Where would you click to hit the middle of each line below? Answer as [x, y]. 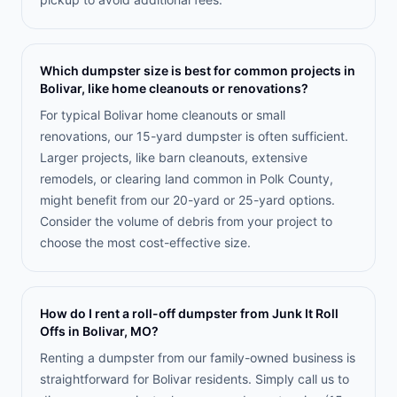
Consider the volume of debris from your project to [186, 221]
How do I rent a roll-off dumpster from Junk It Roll [189, 313]
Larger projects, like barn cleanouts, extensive [174, 157]
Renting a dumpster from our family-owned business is [198, 358]
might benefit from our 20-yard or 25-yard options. [187, 200]
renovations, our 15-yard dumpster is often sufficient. [194, 136]
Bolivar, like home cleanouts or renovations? [174, 88]
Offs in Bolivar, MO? [99, 331]
